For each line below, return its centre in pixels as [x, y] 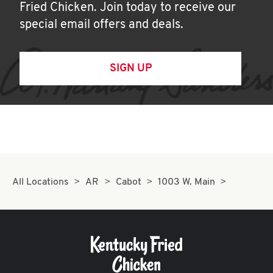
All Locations [41, 182]
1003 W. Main [187, 182]
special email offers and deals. [101, 25]
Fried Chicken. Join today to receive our [128, 8]
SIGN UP [130, 69]
